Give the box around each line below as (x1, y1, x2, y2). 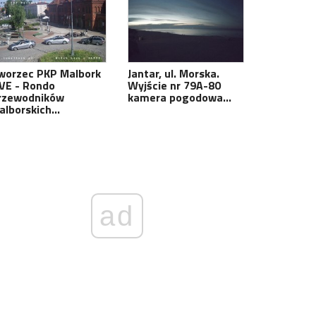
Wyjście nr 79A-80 (128, 77, 221, 94)
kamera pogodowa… (128, 89, 231, 106)
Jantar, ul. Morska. (128, 65, 219, 82)
